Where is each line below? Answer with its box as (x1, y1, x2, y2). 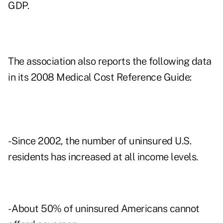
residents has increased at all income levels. (8, 151, 198, 163)
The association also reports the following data (8, 55, 212, 68)
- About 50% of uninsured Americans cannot (8, 203, 200, 215)
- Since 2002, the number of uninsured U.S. (8, 135, 191, 147)
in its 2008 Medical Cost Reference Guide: (8, 71, 192, 84)
